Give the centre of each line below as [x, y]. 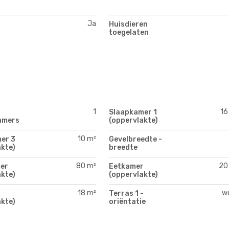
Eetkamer [126, 166]
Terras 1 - [126, 193]
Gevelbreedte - [135, 139]
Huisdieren [128, 24]
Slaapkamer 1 [133, 112]
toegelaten [129, 32]
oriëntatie [127, 201]
